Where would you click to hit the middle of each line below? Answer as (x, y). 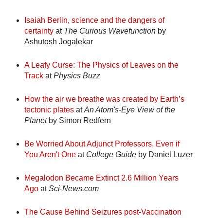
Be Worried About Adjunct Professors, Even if (102, 144)
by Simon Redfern (79, 121)
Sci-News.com (73, 189)
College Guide (111, 155)
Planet (35, 121)
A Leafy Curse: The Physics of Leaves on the (101, 65)
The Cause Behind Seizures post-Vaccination (103, 212)
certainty (39, 31)
